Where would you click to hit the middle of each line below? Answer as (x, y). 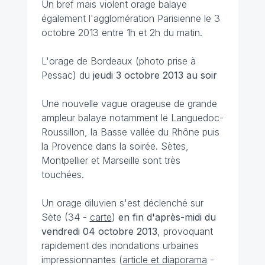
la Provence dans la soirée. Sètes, (115, 146)
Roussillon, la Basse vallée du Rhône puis (130, 132)
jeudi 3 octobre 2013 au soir (153, 75)
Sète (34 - (65, 217)
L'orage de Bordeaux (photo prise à (118, 61)
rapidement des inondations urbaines (120, 245)
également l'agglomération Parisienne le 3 (130, 18)
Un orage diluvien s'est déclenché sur (122, 203)
